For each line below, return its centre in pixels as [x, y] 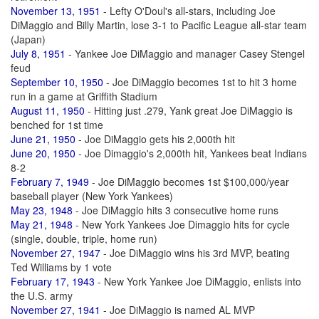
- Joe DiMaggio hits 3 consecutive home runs [176, 210]
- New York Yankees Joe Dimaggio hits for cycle [181, 224]
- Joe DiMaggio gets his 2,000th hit [155, 139]
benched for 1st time [57, 125]
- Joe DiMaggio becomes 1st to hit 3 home [200, 82]
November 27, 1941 [56, 310]
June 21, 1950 [43, 139]
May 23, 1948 [42, 210]
